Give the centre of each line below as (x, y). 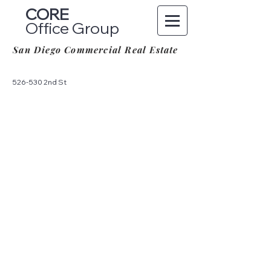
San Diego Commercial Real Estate (96, 50)
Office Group (72, 28)
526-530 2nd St (39, 82)
